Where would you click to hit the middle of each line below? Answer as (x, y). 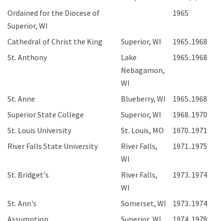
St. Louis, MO (142, 130)
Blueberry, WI (143, 99)
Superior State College (46, 114)
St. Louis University (39, 130)
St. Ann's (22, 203)
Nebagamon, (143, 70)
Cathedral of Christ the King (55, 41)
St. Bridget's (28, 175)
